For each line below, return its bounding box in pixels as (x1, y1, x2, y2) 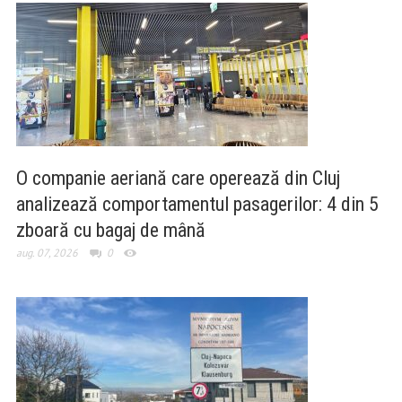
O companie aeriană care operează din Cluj (15, 167, 340, 190)
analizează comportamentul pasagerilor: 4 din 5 (15, 193, 379, 216)
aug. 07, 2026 (15, 246, 78, 260)
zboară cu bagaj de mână (15, 219, 205, 242)
